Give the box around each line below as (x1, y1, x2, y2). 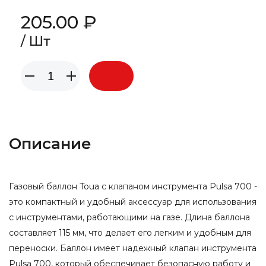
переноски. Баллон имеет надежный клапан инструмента (9, 243, 256, 254)
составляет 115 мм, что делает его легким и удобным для (9, 227, 251, 238)
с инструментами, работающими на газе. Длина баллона (9, 212, 250, 223)
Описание (9, 134, 91, 153)
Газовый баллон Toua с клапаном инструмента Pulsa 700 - (9, 181, 257, 192)
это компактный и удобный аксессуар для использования (9, 197, 256, 207)
